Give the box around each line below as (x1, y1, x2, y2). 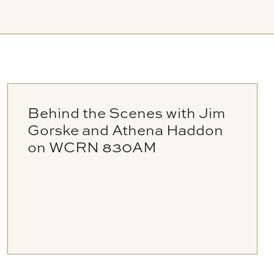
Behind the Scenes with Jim (28, 103, 226, 122)
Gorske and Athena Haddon (28, 120, 224, 139)
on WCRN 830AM (28, 137, 157, 157)
